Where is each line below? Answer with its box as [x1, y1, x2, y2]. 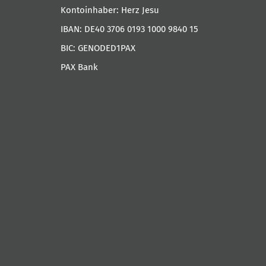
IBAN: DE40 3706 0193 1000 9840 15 [61, 23, 198, 34]
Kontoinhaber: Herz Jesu [61, 4, 159, 15]
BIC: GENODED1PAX [61, 42, 135, 53]
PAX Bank [61, 61, 98, 72]
